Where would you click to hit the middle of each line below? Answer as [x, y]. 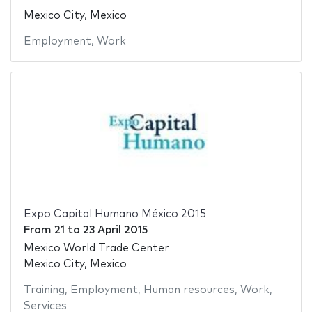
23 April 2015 [115, 230]
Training [44, 290]
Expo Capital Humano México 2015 [115, 214]
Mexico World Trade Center [96, 249]
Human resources [189, 290]
